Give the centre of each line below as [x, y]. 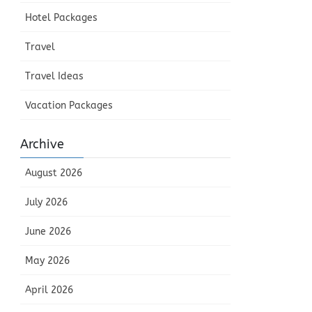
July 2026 [47, 203]
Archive [42, 145]
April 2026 [49, 290]
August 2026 [54, 173]
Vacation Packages [69, 106]
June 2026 [48, 232]
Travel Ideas [55, 77]
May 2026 [48, 261]
